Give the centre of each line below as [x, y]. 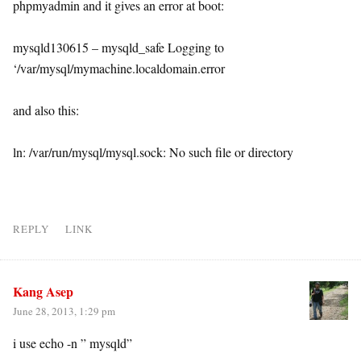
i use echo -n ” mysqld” [73, 343]
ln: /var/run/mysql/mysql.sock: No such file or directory [153, 152]
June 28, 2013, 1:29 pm [64, 311]
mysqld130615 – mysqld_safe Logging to [118, 47]
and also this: [46, 110]
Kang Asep [43, 291]
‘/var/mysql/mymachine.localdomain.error [119, 68]
